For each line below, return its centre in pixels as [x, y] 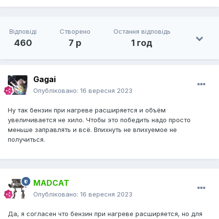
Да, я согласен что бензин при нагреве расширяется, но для [105, 214]
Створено [75, 32]
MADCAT [51, 183]
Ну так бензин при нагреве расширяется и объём [87, 110]
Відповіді [23, 32]
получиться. [26, 140]
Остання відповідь [142, 32]
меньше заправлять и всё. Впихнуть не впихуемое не [92, 130]
